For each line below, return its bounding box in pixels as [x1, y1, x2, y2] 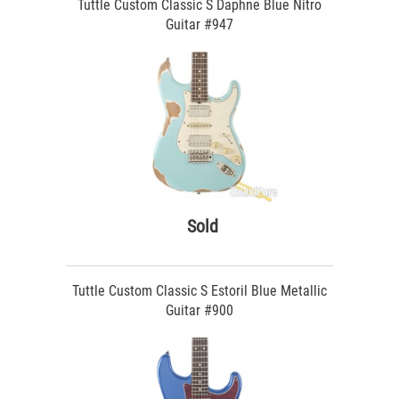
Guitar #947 [166, 16, 233, 33]
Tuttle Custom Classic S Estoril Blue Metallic [72, 282, 327, 299]
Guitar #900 [166, 302, 233, 319]
